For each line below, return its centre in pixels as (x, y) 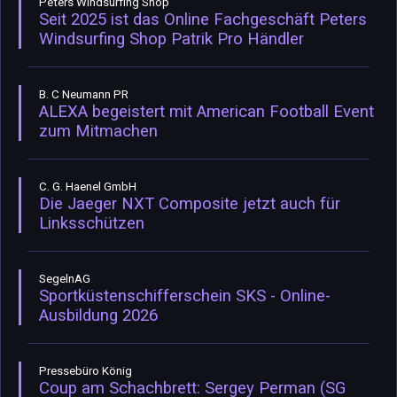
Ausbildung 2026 (98, 315)
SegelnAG (65, 278)
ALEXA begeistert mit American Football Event (206, 111)
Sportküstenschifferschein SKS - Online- (185, 296)
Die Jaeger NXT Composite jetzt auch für (190, 203)
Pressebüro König (86, 370)
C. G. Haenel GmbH (88, 186)
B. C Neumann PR (84, 94)
